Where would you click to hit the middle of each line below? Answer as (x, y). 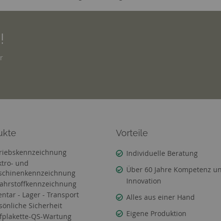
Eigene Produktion (157, 213)
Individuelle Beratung (162, 153)
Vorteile (132, 133)
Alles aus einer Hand (161, 197)
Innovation (144, 181)
